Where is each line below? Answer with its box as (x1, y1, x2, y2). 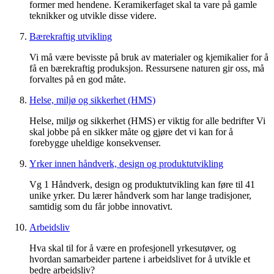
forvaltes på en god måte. (29, 73, 126, 84)
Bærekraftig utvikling (29, 31, 112, 42)
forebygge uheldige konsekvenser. (29, 137, 161, 148)
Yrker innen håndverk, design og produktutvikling (29, 158, 223, 169)
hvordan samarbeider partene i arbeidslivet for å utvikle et (29, 253, 250, 264)
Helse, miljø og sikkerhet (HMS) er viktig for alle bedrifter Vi (29, 115, 265, 126)
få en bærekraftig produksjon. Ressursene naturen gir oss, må (29, 62, 264, 73)
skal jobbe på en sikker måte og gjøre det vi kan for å (29, 126, 233, 137)
